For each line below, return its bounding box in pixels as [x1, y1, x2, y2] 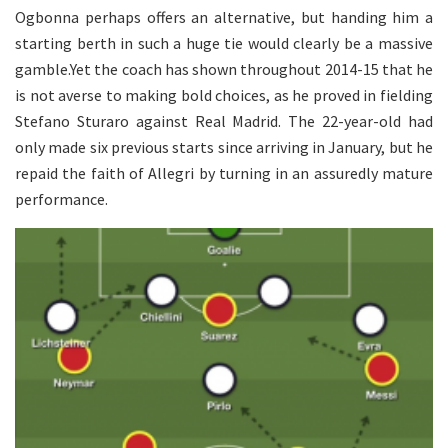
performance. [15, 189, 108, 210]
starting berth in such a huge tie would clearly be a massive [15, 33, 433, 54]
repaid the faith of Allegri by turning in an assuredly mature [15, 163, 433, 184]
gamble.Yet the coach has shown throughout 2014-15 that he [15, 59, 433, 80]
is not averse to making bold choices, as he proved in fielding [15, 85, 433, 106]
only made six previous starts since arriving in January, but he [15, 137, 433, 158]
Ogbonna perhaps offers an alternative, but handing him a [15, 7, 433, 28]
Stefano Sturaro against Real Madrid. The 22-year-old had [15, 111, 433, 132]
